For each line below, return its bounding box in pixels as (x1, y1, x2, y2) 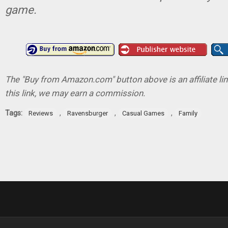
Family (179, 109, 197, 117)
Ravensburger (67, 109, 108, 117)
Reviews (28, 109, 53, 117)
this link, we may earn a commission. (5, 88, 145, 98)
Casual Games (122, 109, 164, 117)
